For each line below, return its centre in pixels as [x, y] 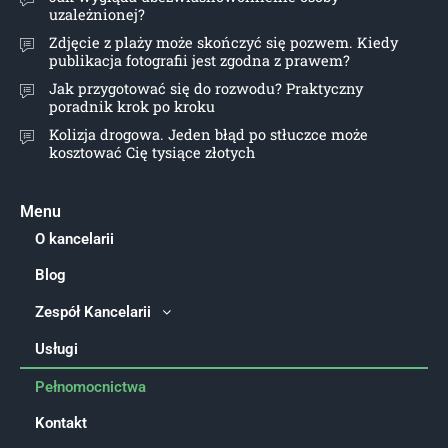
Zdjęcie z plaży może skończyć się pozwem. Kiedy [223, 43]
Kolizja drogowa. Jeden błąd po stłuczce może [208, 135]
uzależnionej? [97, 15]
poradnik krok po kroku [132, 107]
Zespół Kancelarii [93, 312]
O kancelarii [74, 239]
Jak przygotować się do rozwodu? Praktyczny [206, 89]
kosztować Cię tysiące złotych [152, 153]
